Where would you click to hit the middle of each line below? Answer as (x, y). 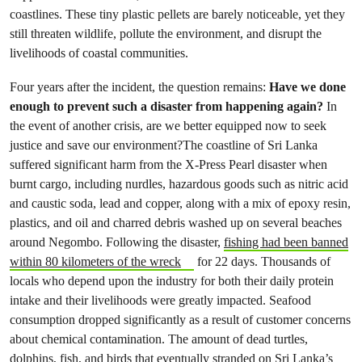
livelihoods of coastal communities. (99, 53)
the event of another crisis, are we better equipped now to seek (168, 126)
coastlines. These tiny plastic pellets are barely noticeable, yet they (177, 14)
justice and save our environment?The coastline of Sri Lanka (164, 145)
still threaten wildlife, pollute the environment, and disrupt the (166, 34)
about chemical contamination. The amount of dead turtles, (159, 339)
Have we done (307, 87)
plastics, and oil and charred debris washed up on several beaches (176, 223)
